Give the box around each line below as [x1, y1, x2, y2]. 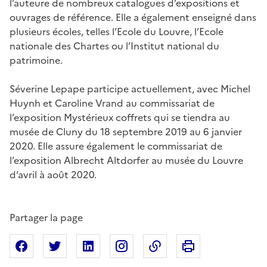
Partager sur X [69, 238, 132, 253]
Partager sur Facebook [36, 238, 137, 253]
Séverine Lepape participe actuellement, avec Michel [10, 81, 250, 96]
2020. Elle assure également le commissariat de [10, 138, 222, 153]
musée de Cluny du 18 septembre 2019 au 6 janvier [10, 124, 242, 139]
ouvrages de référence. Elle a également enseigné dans [10, 10, 256, 24]
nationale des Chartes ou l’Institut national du [10, 38, 219, 53]
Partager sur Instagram [136, 238, 238, 253]
